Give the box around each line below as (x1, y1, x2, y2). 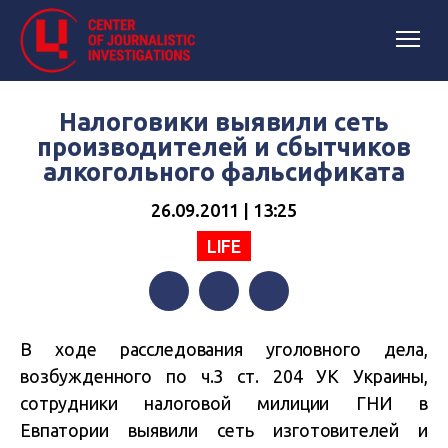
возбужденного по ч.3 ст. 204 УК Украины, (20, 366, 428, 386)
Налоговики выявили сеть (58, 108, 390, 136)
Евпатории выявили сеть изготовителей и (20, 420, 428, 440)
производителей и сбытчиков (37, 133, 411, 161)
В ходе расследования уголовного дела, (20, 339, 428, 359)
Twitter (199, 322, 250, 340)
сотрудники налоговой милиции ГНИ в (20, 393, 428, 413)
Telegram (249, 322, 316, 340)
